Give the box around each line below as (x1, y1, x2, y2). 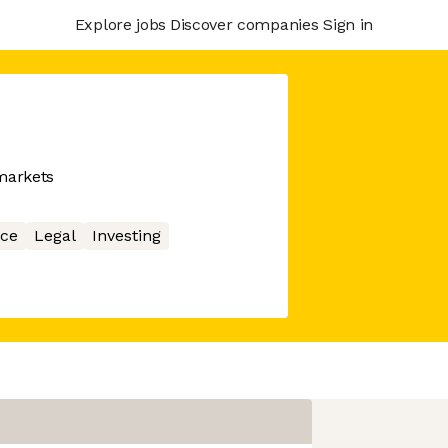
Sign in (323, 14, 373, 34)
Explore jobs (74, 14, 166, 34)
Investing (91, 226, 161, 245)
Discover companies (169, 14, 319, 34)
